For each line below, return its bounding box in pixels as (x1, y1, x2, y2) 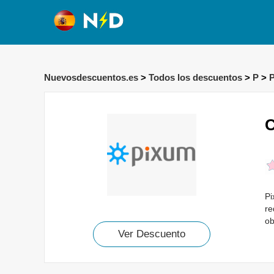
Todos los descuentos (149, 72, 242, 83)
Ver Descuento (118, 228, 185, 240)
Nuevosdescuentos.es (44, 72, 138, 83)
